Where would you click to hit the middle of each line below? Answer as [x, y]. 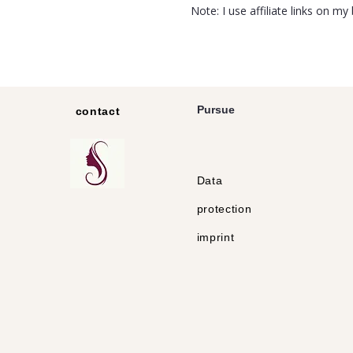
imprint [216, 237]
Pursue [216, 110]
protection [224, 209]
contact [98, 111]
